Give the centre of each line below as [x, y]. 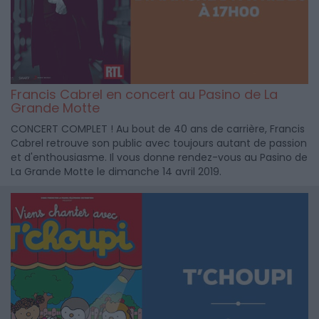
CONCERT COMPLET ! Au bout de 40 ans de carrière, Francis [158, 129]
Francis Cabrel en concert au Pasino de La [144, 94]
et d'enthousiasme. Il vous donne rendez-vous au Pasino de [159, 157]
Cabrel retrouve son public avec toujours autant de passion [159, 143]
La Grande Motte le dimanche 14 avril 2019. [116, 171]
